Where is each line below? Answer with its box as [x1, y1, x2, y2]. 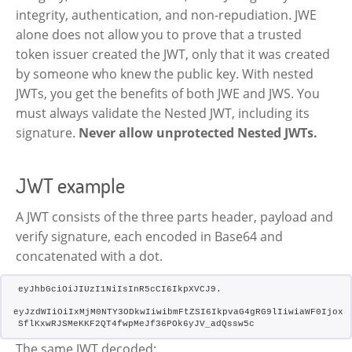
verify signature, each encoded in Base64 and [16, 227, 283, 245]
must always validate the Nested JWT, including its [16, 104, 310, 122]
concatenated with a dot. [16, 247, 163, 265]
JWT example [16, 171, 125, 199]
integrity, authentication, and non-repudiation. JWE [16, 5, 317, 24]
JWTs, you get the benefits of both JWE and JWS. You [16, 84, 320, 102]
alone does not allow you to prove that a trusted [16, 25, 302, 43]
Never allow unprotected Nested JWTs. [79, 123, 317, 141]
